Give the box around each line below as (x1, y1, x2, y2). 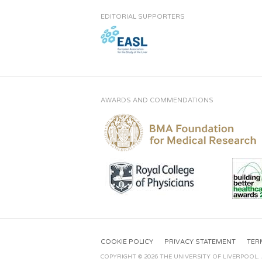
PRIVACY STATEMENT (164, 237, 236, 246)
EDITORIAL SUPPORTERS (101, 12, 185, 20)
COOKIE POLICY (101, 237, 153, 246)
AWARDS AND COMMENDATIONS (101, 96, 213, 104)
